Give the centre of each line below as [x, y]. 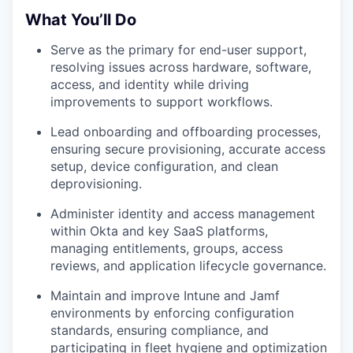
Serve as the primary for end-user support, [178, 50]
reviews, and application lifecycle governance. [188, 266]
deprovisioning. [96, 184]
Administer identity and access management [183, 214]
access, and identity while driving [150, 85]
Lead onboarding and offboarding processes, [186, 132]
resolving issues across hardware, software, [181, 67]
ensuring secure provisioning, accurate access [188, 149]
